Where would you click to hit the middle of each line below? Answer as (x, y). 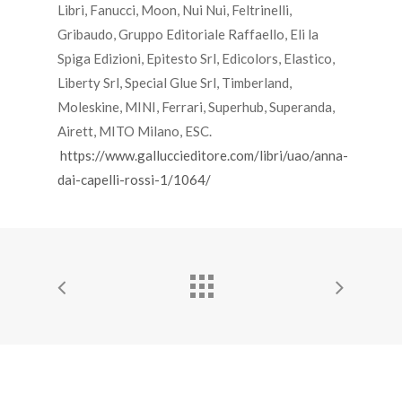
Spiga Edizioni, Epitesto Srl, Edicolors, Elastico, (196, 59)
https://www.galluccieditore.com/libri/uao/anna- (204, 156)
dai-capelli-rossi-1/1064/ (134, 180)
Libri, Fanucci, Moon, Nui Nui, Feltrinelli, (175, 10)
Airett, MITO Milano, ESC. (135, 131)
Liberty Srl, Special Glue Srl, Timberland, (175, 83)
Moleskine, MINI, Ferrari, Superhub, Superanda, (196, 107)
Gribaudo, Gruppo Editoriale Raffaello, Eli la (188, 35)
